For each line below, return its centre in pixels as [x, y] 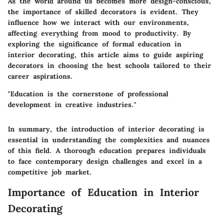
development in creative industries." [72, 104]
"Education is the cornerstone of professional [88, 94]
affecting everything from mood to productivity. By [99, 33]
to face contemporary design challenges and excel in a [105, 161]
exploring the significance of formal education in [95, 44]
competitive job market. [50, 172]
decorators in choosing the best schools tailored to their [109, 65]
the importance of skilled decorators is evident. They [103, 11]
